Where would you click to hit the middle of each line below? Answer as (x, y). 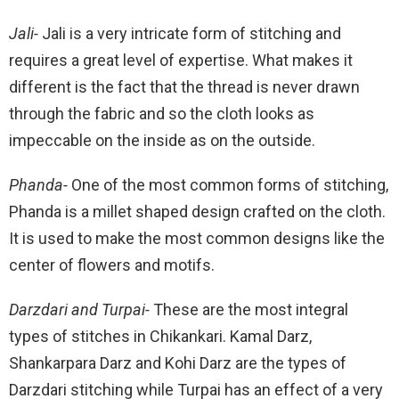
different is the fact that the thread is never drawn (184, 86)
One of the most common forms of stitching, (230, 184)
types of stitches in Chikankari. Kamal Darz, (160, 336)
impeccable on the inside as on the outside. (162, 140)
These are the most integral (251, 309)
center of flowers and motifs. (112, 265)
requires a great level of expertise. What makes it (181, 60)
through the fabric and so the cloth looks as (162, 113)
